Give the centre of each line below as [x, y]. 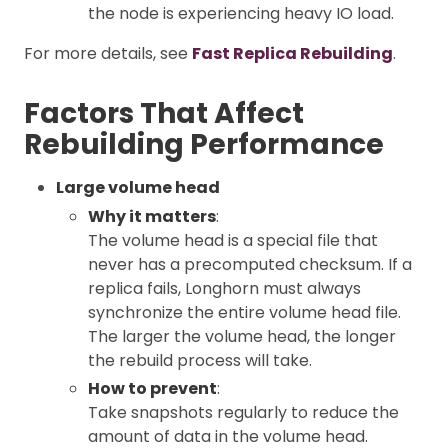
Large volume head [138, 188]
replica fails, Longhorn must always [224, 289]
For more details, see [108, 54]
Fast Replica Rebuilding [292, 54]
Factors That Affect [164, 114]
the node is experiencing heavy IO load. [241, 14]
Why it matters [152, 217]
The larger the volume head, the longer [242, 337]
